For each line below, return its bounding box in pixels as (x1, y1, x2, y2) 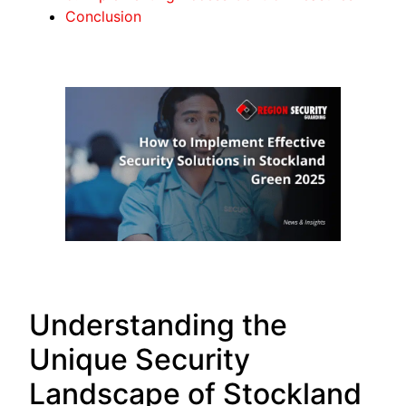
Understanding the (29, 307, 288, 343)
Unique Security (29, 342, 251, 378)
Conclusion (65, 6, 142, 25)
